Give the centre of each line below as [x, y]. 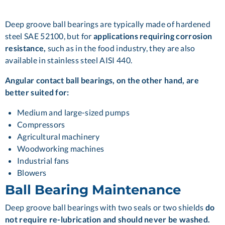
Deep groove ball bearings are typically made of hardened [108, 24]
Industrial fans [43, 160]
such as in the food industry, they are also [121, 48]
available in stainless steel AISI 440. [69, 60]
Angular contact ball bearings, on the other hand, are [102, 80]
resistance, [26, 48]
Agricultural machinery [59, 136]
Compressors [41, 124]
